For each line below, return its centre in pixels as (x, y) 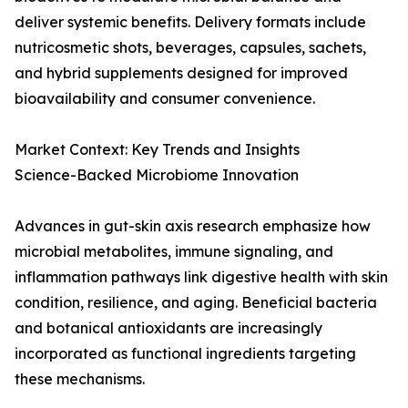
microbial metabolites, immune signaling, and (174, 252)
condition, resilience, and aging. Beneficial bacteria (196, 303)
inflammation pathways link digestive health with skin (201, 277)
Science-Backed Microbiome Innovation (157, 175)
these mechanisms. (80, 379)
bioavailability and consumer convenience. (165, 99)
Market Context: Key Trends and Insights (157, 150)
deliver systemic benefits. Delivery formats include (190, 22)
